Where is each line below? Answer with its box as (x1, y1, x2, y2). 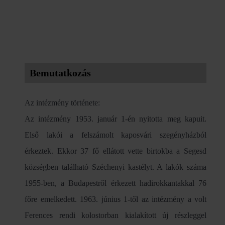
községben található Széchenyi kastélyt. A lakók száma (25, 163, 206, 171)
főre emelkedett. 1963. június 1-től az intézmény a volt (25, 195, 206, 203)
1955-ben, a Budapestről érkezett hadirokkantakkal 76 (25, 179, 206, 187)
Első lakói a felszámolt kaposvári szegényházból (25, 131, 206, 139)
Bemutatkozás (30, 67, 91, 78)
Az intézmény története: (25, 98, 100, 107)
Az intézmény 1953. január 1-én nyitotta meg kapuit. (25, 115, 206, 123)
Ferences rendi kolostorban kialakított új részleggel (25, 211, 206, 219)
